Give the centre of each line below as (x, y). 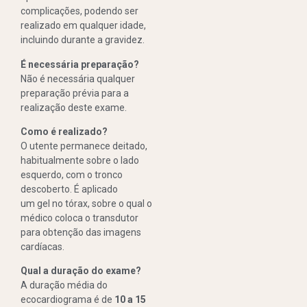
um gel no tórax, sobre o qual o (86, 203)
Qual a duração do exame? (81, 271)
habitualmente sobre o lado (80, 160)
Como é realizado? (64, 131)
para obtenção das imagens (81, 232)
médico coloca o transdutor (79, 218)
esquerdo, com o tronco (72, 174)
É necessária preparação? (80, 64)
